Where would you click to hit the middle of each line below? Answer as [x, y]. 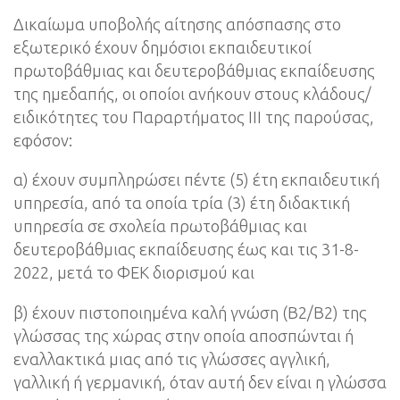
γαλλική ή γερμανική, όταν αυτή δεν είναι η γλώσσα [200, 382]
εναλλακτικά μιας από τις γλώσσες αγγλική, [172, 358]
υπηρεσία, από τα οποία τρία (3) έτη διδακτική [182, 203]
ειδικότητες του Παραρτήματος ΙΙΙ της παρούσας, [194, 117]
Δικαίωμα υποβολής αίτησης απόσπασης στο [177, 24]
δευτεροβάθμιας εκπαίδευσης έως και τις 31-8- [186, 250]
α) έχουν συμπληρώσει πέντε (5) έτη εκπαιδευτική [196, 180]
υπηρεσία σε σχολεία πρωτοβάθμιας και [160, 226]
